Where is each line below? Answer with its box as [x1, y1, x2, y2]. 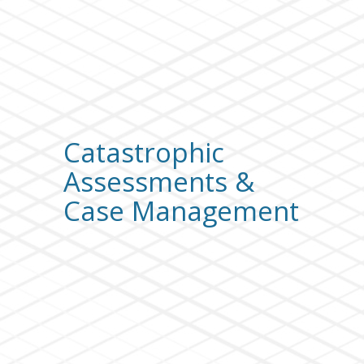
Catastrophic [63, 133, 224, 171]
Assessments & [63, 162, 254, 200]
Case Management [63, 192, 299, 229]
